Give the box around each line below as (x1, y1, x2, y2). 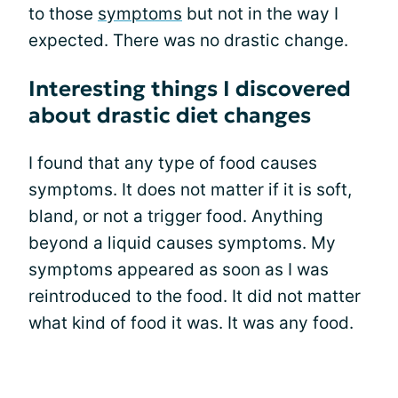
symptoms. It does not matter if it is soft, (28, 179, 352, 200)
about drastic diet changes (28, 102, 311, 129)
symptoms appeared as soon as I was (28, 259, 329, 280)
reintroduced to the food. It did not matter (28, 286, 361, 306)
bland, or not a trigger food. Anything (28, 206, 323, 227)
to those (28, 4, 98, 24)
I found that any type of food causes (28, 153, 317, 173)
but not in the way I (182, 4, 338, 24)
